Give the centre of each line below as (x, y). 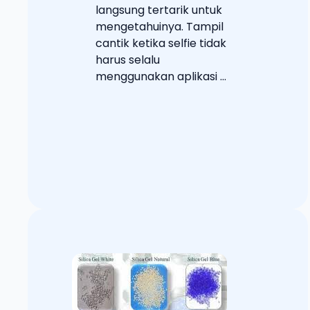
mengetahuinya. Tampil (159, 26)
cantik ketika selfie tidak (161, 43)
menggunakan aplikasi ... (161, 76)
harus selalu (128, 60)
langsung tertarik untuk (159, 10)
